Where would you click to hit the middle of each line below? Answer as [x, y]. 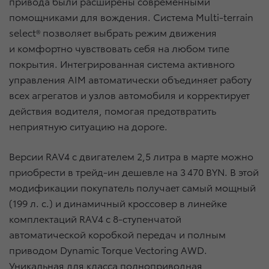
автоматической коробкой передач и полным [117, 234]
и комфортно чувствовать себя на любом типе [119, 48]
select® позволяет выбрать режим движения [113, 32]
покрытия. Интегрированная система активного [122, 64]
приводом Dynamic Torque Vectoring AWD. [108, 250]
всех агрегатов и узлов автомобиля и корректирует [129, 95]
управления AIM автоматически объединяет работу [130, 79]
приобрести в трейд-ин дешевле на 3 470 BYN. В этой [134, 172]
